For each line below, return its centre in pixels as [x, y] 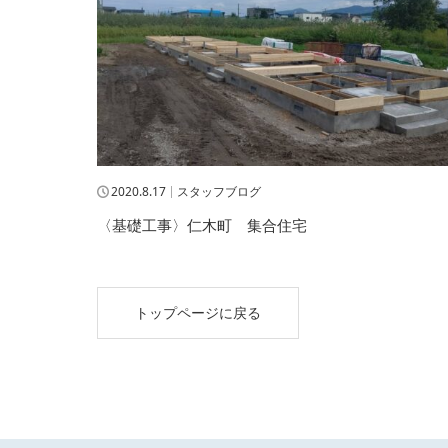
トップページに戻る [198, 312]
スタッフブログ [219, 191]
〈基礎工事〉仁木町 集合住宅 [202, 225]
